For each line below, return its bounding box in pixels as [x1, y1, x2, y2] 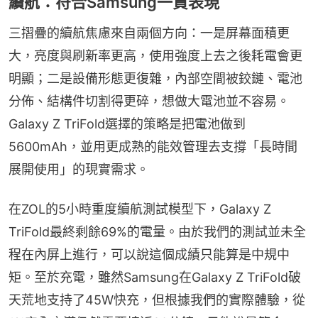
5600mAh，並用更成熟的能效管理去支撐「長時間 [9, 138, 297, 154]
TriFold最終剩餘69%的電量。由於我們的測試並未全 [9, 224, 306, 239]
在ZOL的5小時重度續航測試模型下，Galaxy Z [9, 201, 271, 216]
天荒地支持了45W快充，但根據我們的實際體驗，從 [9, 292, 305, 307]
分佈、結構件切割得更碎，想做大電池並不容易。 [9, 93, 290, 109]
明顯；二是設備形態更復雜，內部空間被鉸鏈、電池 [9, 70, 302, 86]
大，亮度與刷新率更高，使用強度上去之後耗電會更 [9, 48, 302, 63]
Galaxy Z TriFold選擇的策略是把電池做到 [9, 116, 246, 131]
